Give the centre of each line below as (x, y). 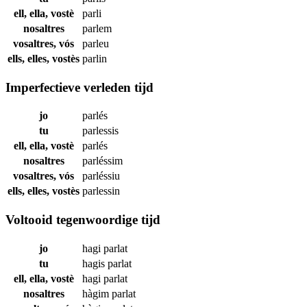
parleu (96, 43)
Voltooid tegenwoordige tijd (83, 219)
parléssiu (101, 176)
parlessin (101, 191)
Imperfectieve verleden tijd (79, 87)
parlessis (100, 131)
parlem (97, 28)
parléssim (102, 161)
